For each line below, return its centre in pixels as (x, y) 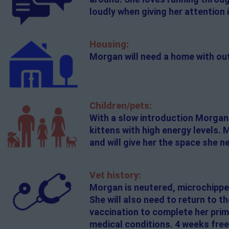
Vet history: (115, 175)
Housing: (109, 44)
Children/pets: (120, 105)
